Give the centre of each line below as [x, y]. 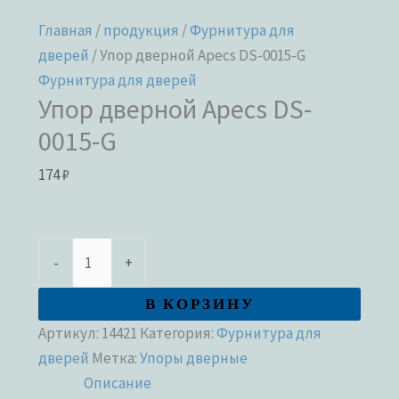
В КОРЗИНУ [199, 304]
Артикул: [70, 333]
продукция [142, 30]
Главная [66, 30]
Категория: [179, 333]
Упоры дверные [194, 358]
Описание [118, 383]
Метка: [116, 358]
